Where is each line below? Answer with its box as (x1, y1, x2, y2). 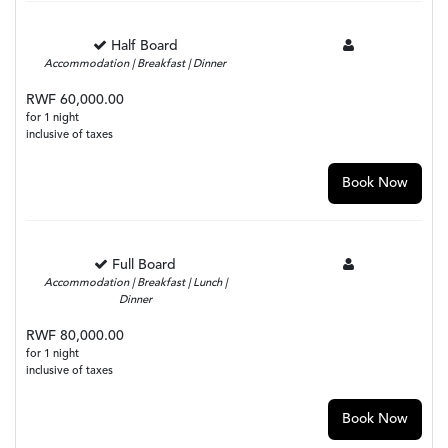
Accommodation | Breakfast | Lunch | (43, 278, 227, 290)
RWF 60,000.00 (26, 93, 124, 108)
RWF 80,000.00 (26, 329, 124, 344)
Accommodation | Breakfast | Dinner (44, 59, 227, 71)
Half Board (110, 39, 178, 54)
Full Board (112, 258, 177, 273)
